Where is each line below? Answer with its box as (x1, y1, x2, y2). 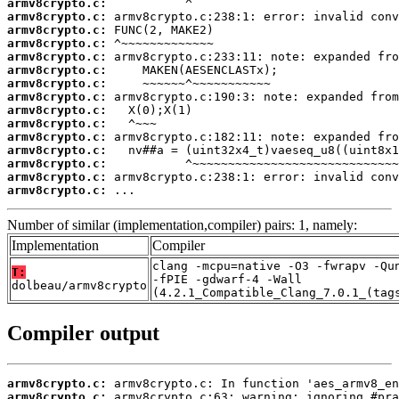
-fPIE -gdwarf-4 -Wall (152, 273, 302, 287)
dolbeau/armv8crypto (12, 279, 147, 293)
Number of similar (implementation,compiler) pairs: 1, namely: (7, 217, 357, 233)
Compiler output (7, 321, 159, 345)
